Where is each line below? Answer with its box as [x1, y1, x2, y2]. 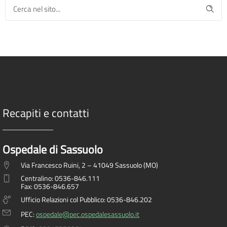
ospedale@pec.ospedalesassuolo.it [36, 209, 139, 219]
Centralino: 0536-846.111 [21, 173, 100, 183]
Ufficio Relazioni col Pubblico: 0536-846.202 [21, 194, 152, 205]
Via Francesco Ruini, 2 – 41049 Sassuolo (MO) [21, 160, 158, 170]
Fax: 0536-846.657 [21, 181, 79, 192]
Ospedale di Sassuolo [3, 141, 103, 158]
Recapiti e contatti [3, 104, 89, 122]
